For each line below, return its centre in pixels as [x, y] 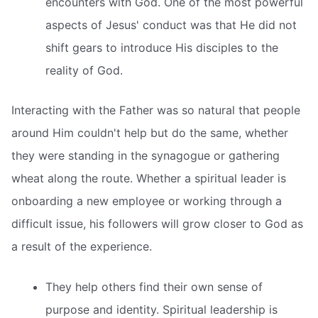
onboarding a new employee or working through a [147, 201]
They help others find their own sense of [154, 287]
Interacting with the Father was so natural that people [156, 110]
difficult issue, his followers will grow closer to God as [157, 223]
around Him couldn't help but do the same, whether [150, 132]
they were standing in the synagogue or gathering [146, 155]
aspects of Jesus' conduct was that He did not [171, 24]
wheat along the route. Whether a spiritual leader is [149, 178]
